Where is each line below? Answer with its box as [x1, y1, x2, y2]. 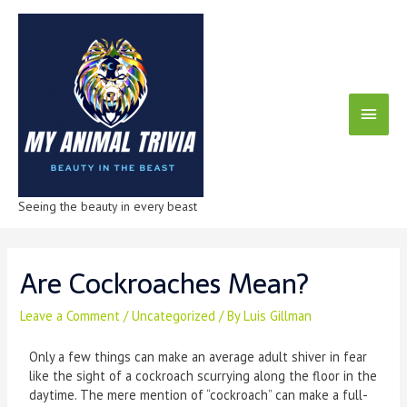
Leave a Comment [20, 306, 121, 324]
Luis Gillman [243, 306, 313, 324]
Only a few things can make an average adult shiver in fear [29, 348, 368, 366]
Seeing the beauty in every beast [18, 197, 197, 214]
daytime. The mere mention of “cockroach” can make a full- [29, 386, 369, 404]
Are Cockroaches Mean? [20, 261, 309, 306]
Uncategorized [132, 306, 216, 324]
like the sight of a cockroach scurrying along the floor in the [29, 367, 378, 385]
